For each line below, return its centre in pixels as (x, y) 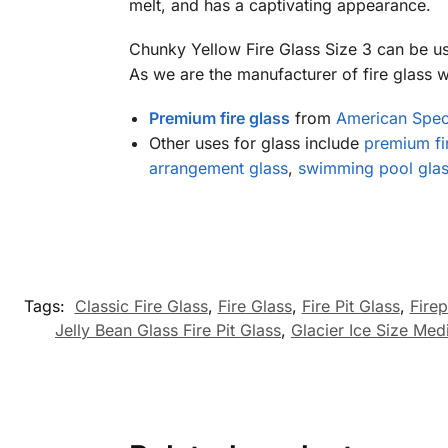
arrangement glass (218, 168)
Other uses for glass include (256, 143)
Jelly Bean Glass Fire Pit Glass (168, 330)
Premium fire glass (219, 118)
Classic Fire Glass (141, 306)
